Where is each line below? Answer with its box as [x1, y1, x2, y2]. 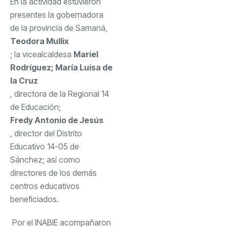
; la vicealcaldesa [10, 49, 73, 59]
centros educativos [10, 180, 80, 191]
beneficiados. [10, 194, 59, 204]
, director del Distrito [10, 128, 82, 138]
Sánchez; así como [10, 154, 80, 165]
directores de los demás [10, 167, 97, 178]
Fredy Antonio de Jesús [10, 115, 103, 125]
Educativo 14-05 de [10, 141, 79, 152]
